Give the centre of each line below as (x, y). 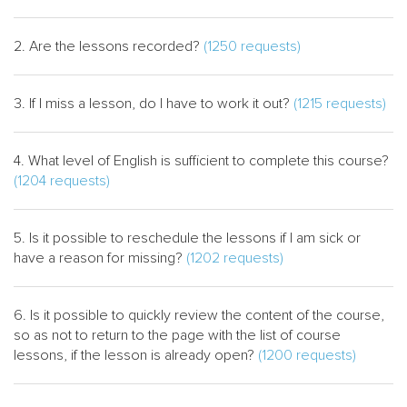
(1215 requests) (340, 104)
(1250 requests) (252, 46)
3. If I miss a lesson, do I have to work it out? (154, 104)
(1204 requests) (62, 181)
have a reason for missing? (100, 258)
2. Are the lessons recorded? (109, 46)
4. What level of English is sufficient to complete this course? (201, 161)
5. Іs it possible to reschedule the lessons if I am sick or (187, 238)
